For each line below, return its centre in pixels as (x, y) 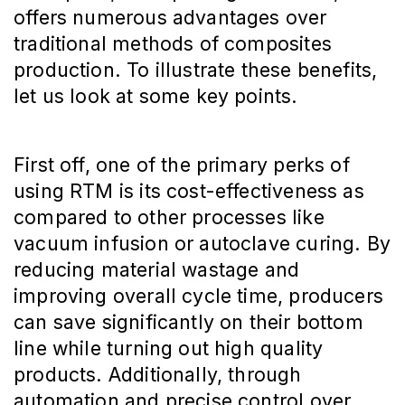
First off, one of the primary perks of (182, 165)
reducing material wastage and (157, 270)
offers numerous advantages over (170, 18)
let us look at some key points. (156, 96)
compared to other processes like (169, 217)
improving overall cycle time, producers (199, 296)
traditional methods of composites (173, 44)
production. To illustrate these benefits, (196, 70)
